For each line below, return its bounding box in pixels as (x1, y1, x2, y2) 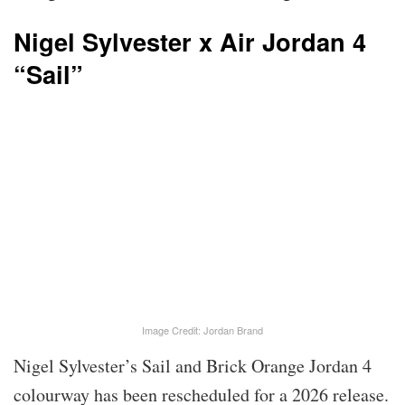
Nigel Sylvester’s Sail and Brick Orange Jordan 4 (14, 353, 372, 378)
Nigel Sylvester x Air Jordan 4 (14, 24, 366, 60)
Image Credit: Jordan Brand (142, 322, 263, 337)
